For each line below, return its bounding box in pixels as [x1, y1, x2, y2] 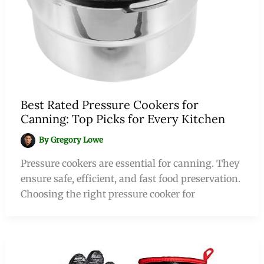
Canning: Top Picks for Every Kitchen [20, 111, 225, 126]
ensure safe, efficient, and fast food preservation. [20, 172, 240, 184]
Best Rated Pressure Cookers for [20, 97, 199, 112]
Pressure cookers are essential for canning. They [20, 157, 239, 169]
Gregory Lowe [51, 134, 104, 145]
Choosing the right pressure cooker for [20, 187, 195, 200]
